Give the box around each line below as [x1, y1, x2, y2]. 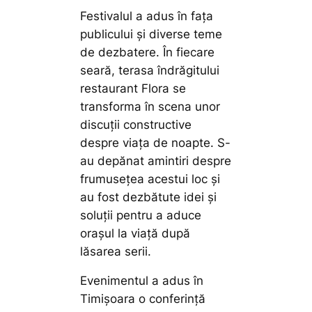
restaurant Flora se [80, 81, 187, 95]
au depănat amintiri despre [80, 153, 232, 168]
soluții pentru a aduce [80, 208, 202, 222]
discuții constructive [80, 117, 192, 132]
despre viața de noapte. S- [80, 135, 231, 150]
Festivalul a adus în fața [80, 8, 214, 23]
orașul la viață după [80, 226, 191, 240]
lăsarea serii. [80, 244, 152, 258]
